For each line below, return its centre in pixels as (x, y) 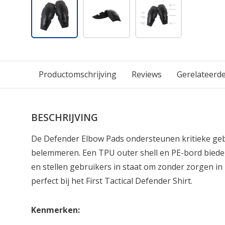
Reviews (147, 74)
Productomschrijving (78, 74)
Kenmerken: (55, 210)
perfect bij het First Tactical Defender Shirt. (112, 181)
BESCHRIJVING (65, 117)
